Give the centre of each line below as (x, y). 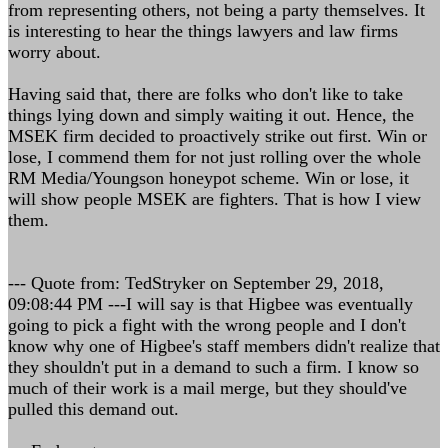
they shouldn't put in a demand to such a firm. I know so (213, 367)
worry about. (54, 52)
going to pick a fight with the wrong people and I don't (207, 325)
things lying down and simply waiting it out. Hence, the (211, 115)
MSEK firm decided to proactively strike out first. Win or (217, 136)
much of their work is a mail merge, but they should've (207, 388)
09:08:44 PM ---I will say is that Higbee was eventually (210, 304)
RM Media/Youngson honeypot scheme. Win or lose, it (208, 178)
